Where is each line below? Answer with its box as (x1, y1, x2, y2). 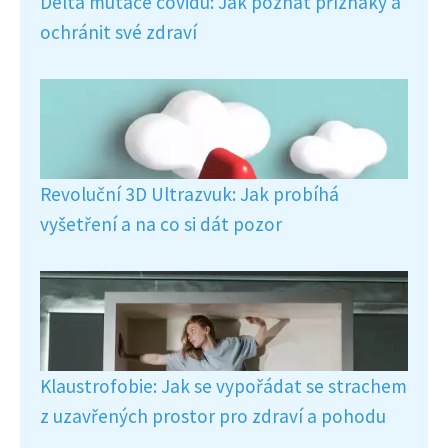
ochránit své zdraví (40, 19, 197, 44)
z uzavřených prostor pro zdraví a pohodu (40, 403, 386, 428)
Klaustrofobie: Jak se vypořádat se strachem (40, 373, 407, 398)
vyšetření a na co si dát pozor (40, 211, 282, 236)
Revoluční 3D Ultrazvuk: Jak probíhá (40, 181, 339, 206)
